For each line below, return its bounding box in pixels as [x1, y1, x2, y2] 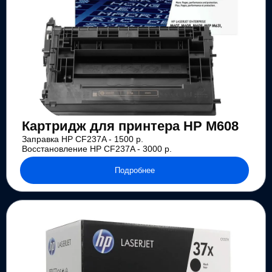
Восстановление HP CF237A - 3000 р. [21, 144, 172, 154]
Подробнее [114, 165, 155, 175]
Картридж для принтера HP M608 [21, 119, 239, 134]
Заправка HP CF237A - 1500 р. [21, 134, 143, 144]
